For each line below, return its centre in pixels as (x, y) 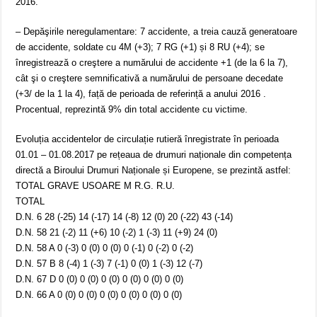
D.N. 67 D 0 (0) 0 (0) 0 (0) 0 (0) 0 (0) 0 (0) (100, 279)
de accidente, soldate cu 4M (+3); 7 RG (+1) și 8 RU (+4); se (140, 47)
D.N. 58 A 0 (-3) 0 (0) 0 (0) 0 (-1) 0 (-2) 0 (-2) (105, 248)
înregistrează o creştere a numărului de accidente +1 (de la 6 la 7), (152, 63)
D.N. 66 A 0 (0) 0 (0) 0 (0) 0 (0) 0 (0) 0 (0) (99, 295)
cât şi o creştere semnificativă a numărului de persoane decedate (150, 79)
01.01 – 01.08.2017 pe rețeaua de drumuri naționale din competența (154, 155)
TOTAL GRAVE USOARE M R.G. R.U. (96, 186)
